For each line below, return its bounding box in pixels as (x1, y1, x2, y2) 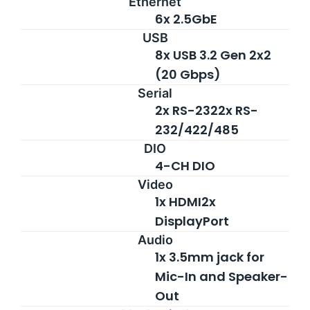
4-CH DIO (155, 156, 215, 174)
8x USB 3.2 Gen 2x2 (155, 46, 271, 64)
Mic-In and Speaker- (155, 267, 288, 285)
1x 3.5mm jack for (155, 248, 264, 266)
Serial (138, 85, 172, 100)
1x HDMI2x (155, 192, 216, 210)
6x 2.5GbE (155, 10, 217, 28)
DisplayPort (155, 212, 229, 230)
